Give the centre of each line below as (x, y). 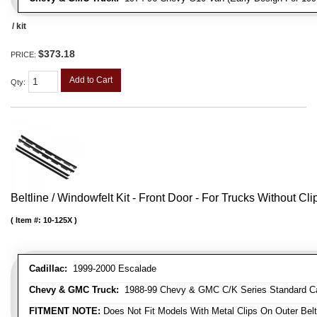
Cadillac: (48, 268)
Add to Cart (91, 80)
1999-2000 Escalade (112, 268)
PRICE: (24, 55)
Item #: (29, 220)
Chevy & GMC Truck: (74, 289)
